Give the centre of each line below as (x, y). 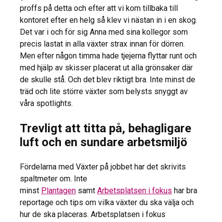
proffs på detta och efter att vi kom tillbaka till (99, 8)
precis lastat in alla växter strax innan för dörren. (102, 44)
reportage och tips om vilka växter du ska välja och (107, 202)
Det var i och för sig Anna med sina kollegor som (104, 32)
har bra (185, 190)
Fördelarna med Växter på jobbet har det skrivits (103, 166)
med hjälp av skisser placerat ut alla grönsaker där (106, 67)
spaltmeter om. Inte (54, 178)
